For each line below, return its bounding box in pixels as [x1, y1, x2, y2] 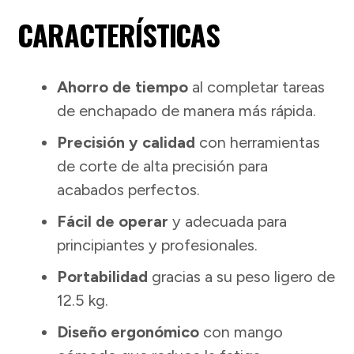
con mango [199, 322, 284, 341]
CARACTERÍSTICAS [17, 13, 220, 55]
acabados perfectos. [57, 179, 201, 199]
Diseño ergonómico [57, 322, 200, 341]
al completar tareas [188, 77, 326, 96]
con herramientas [195, 132, 321, 152]
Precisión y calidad [57, 132, 196, 152]
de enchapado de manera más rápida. [57, 100, 317, 120]
